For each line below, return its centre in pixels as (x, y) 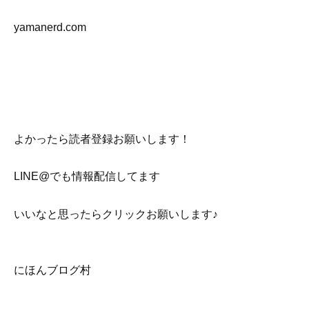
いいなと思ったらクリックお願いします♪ (116, 214)
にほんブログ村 (52, 270)
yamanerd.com (50, 27)
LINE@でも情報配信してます (87, 177)
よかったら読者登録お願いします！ (102, 139)
